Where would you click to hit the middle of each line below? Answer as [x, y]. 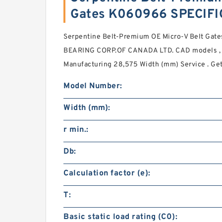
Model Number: [93, 86]
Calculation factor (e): [107, 174]
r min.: [76, 130]
